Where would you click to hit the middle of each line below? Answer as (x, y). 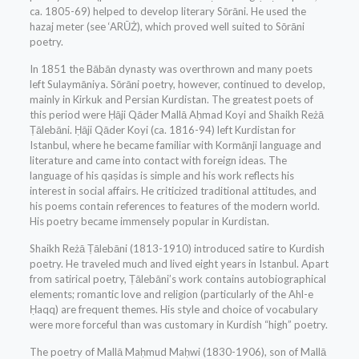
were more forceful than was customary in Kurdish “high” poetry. (178, 325)
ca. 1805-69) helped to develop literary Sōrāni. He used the (167, 12)
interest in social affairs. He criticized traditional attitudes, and (173, 191)
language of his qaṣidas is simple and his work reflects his (161, 176)
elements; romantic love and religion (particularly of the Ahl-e (171, 294)
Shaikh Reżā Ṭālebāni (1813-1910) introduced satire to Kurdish (177, 249)
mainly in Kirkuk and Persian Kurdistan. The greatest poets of (171, 100)
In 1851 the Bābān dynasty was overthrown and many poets (171, 69)
